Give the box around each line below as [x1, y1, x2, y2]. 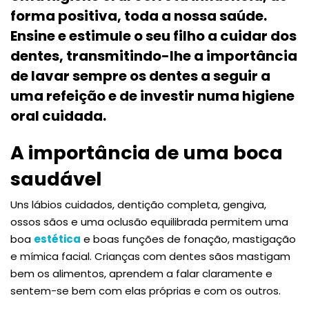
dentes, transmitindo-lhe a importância [10, 46, 297, 66]
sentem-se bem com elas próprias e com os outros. [10, 283, 281, 298]
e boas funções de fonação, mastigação [81, 231, 296, 246]
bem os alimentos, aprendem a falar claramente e [10, 266, 272, 281]
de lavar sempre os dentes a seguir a [10, 66, 270, 86]
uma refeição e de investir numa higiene [10, 86, 295, 106]
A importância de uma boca [10, 139, 283, 166]
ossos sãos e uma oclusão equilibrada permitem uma [10, 214, 288, 229]
